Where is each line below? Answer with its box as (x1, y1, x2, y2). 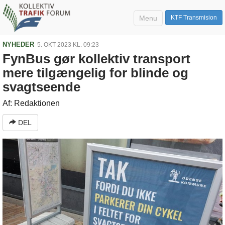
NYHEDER (3, 41, 34, 48)
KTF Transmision (171, 14, 217, 21)
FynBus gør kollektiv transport (3, 51, 190, 66)
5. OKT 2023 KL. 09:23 (37, 41, 99, 48)
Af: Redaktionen (3, 99, 60, 107)
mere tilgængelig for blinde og (3, 65, 188, 80)
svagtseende (3, 79, 80, 94)
